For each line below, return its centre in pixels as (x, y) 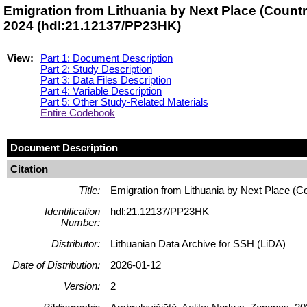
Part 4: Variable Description (101, 91)
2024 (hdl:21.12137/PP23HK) (92, 26)
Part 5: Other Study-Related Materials (124, 102)
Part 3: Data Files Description (106, 80)
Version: (82, 286)
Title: (89, 190)
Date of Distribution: (56, 265)
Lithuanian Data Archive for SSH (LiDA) (198, 244)
